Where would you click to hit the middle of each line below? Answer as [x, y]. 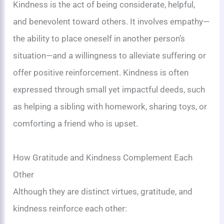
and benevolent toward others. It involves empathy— [111, 21]
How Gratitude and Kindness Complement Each [103, 157]
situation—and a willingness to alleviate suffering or [110, 55]
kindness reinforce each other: [70, 208]
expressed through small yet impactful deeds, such [109, 89]
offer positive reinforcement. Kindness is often [101, 72]
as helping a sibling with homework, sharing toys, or [110, 106]
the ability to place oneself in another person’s [99, 38]
